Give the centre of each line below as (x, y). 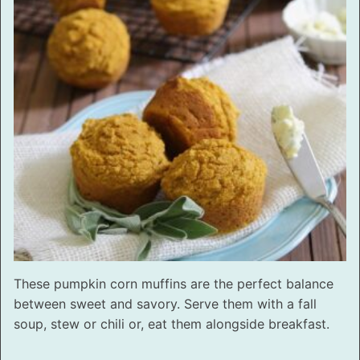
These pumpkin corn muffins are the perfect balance (174, 283)
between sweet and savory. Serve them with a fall (165, 303)
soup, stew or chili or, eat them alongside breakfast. (172, 323)
